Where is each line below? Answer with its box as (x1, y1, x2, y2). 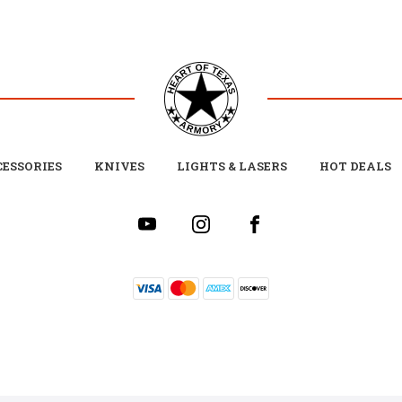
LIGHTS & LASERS (177, 157, 287, 174)
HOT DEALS (319, 157, 391, 174)
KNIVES (94, 157, 144, 174)
